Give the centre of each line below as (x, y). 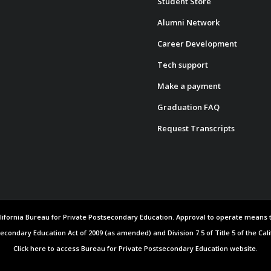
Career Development (198, 43)
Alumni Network (189, 22)
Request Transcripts (196, 128)
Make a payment (189, 86)
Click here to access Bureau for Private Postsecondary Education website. (135, 248)
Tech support (183, 64)
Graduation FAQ (189, 107)
